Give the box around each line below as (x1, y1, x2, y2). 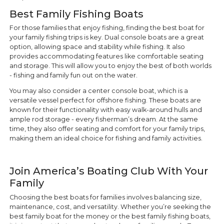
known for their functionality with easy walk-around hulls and (9, 106, 202, 114)
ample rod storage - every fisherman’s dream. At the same (9, 115, 198, 123)
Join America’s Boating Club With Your (9, 165, 208, 177)
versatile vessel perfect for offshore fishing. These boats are (9, 96, 201, 104)
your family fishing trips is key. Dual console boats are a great (9, 33, 204, 41)
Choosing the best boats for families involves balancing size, (9, 193, 201, 201)
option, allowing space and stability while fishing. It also (9, 42, 185, 50)
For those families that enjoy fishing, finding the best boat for (9, 23, 204, 31)
